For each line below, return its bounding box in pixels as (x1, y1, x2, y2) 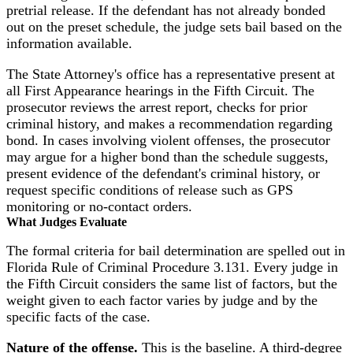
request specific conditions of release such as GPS (6, 181, 293, 198)
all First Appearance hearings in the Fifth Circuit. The (6, 82, 314, 98)
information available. (6, 35, 132, 51)
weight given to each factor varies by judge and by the (6, 292, 318, 309)
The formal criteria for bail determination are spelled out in (6, 243, 345, 259)
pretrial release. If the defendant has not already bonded (6, 2, 325, 18)
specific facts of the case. (6, 309, 150, 325)
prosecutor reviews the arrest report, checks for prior (6, 98, 307, 115)
